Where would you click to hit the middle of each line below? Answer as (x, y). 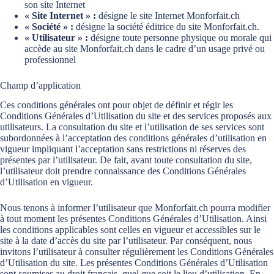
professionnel (50, 59)
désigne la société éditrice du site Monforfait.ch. (166, 26)
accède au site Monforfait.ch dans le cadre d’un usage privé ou (145, 48)
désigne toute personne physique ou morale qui (180, 37)
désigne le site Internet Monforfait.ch (168, 15)
